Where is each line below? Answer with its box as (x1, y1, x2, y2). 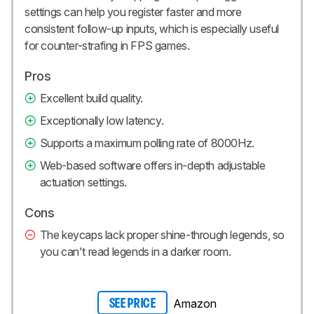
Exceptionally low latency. (39, 114, 164, 128)
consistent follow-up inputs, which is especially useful (25, 22, 280, 36)
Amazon (173, 296, 217, 311)
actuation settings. (39, 175, 128, 190)
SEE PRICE (109, 298, 156, 310)
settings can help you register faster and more (25, 5, 242, 20)
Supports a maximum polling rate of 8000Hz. (39, 136, 254, 151)
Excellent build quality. (39, 91, 144, 106)
